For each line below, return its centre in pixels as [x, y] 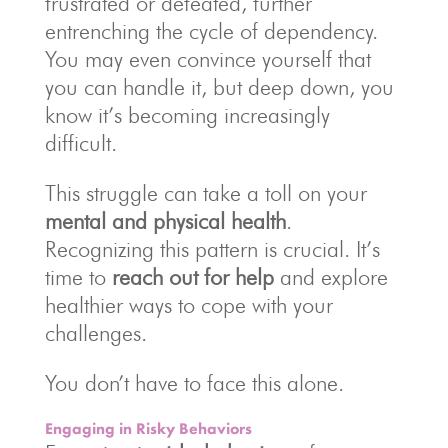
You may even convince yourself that [207, 59]
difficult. [80, 143]
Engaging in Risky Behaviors [148, 429]
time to [78, 277]
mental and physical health [165, 221]
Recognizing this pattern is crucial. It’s [212, 249]
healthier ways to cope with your [188, 305]
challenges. [95, 333]
